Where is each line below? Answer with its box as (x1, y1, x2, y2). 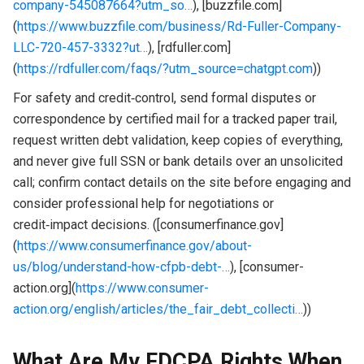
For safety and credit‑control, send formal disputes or (12, 89, 316, 106)
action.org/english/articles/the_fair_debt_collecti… (12, 301, 303, 317)
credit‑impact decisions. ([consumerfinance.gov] (12, 216, 284, 232)
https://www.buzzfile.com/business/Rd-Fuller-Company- (16, 18, 341, 34)
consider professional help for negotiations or (12, 195, 274, 211)
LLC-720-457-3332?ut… (12, 39, 148, 55)
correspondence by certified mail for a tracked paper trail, (12, 110, 337, 127)
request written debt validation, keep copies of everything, (12, 132, 343, 148)
